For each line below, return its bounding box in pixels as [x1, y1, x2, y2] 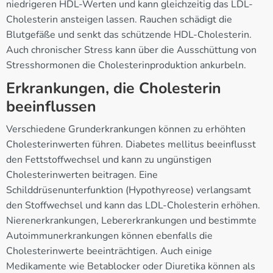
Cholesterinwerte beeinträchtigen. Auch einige [6, 244, 212, 258]
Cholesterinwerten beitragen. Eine [6, 168, 158, 182]
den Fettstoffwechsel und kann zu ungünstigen [6, 152, 211, 166]
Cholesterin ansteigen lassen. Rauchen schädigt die [6, 12, 232, 26]
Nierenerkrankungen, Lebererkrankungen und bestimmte [6, 213, 257, 227]
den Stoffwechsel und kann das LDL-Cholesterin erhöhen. [6, 198, 260, 212]
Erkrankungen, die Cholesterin [6, 77, 221, 99]
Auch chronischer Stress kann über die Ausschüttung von [6, 43, 257, 57]
